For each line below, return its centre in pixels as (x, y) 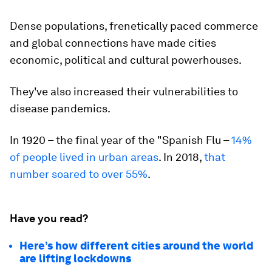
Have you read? (49, 218)
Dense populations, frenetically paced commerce (134, 26)
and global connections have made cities (113, 43)
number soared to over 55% (79, 174)
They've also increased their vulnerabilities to (124, 91)
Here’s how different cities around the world (136, 246)
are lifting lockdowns (75, 258)
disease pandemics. (60, 108)
